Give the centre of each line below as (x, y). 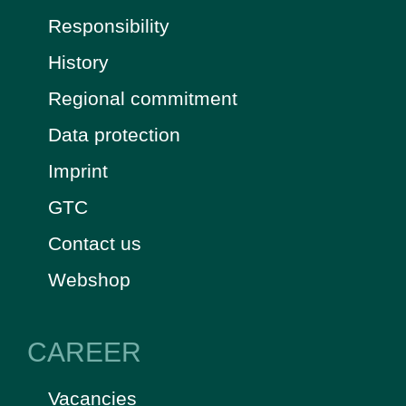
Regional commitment (142, 98)
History (78, 62)
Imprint (77, 170)
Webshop (89, 279)
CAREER (84, 352)
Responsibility (108, 25)
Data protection (114, 134)
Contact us (94, 243)
